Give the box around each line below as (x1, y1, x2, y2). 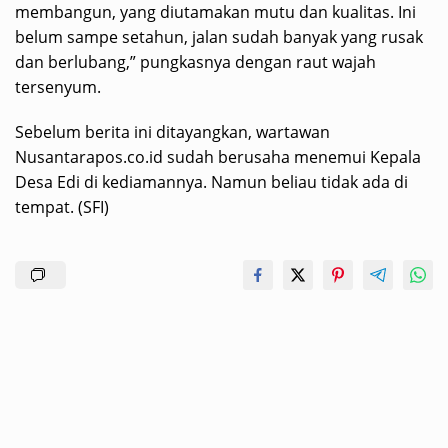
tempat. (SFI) (15, 196, 109, 218)
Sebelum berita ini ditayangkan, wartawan (15, 121, 330, 143)
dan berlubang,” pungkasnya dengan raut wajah (15, 51, 376, 73)
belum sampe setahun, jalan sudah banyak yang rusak (15, 26, 423, 48)
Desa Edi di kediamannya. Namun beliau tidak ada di (15, 171, 408, 193)
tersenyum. (15, 76, 101, 98)
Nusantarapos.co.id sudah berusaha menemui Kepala (15, 146, 421, 168)
